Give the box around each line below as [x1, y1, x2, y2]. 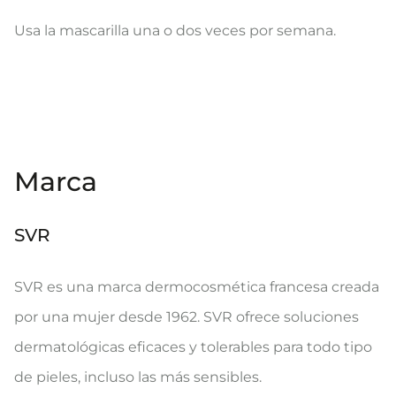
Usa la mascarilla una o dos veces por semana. [14, 22, 336, 39]
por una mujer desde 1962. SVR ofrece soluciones [14, 308, 359, 325]
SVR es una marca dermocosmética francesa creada [14, 278, 379, 295]
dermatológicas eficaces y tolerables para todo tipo [14, 339, 372, 355]
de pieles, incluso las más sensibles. [14, 369, 262, 385]
